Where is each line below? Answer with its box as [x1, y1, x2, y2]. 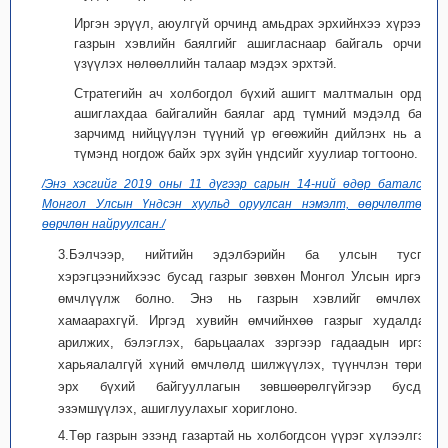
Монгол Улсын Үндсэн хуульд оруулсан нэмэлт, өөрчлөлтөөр [42, 197, 436, 211]
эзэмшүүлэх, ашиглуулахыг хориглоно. [58, 401, 298, 416]
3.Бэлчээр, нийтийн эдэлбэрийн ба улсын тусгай [58, 247, 436, 262]
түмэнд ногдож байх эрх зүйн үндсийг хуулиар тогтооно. [74, 146, 418, 161]
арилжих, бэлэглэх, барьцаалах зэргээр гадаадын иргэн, [58, 335, 436, 350]
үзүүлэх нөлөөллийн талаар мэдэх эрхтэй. [74, 56, 337, 71]
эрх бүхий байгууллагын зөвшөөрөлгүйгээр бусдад [58, 379, 436, 394]
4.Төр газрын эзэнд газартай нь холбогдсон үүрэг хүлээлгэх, [58, 428, 436, 443]
